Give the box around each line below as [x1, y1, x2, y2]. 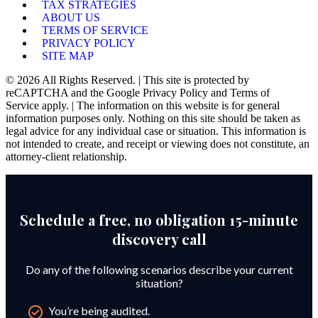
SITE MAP [42, 50, 94, 62]
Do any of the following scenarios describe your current [25, 263, 293, 277]
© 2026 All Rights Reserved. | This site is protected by [6, 74, 249, 87]
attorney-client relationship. [6, 150, 127, 163]
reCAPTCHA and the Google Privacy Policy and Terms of [6, 87, 270, 99]
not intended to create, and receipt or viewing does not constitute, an [6, 138, 309, 150]
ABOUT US [42, 11, 100, 24]
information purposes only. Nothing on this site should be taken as [6, 112, 300, 125]
